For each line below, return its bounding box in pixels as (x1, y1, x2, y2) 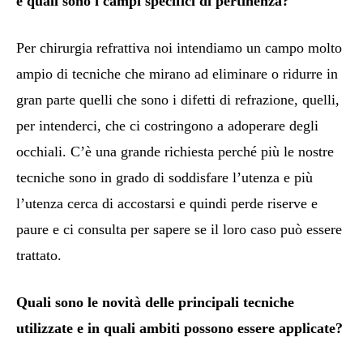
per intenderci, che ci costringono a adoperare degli (16, 117, 318, 135)
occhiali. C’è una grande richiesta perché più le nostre (16, 143, 334, 160)
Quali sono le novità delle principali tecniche (16, 294, 294, 311)
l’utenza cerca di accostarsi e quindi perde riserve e (16, 195, 318, 212)
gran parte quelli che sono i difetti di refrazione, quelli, (16, 92, 340, 109)
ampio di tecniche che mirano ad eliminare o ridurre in (16, 66, 338, 83)
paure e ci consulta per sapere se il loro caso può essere (16, 221, 342, 238)
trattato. (16, 247, 62, 264)
